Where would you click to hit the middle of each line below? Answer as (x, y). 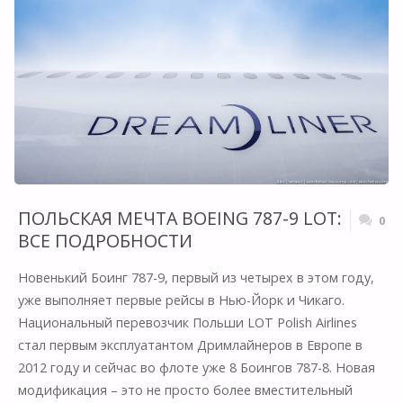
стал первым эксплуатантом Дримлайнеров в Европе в (190, 345)
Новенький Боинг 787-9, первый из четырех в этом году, (196, 278)
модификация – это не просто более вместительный (185, 390)
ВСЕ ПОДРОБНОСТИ (105, 240)
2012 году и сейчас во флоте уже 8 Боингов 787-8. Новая (196, 368)
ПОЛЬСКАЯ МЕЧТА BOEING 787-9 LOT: (179, 218)
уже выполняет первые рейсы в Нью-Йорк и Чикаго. (181, 300)
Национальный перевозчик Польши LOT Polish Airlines (187, 323)
